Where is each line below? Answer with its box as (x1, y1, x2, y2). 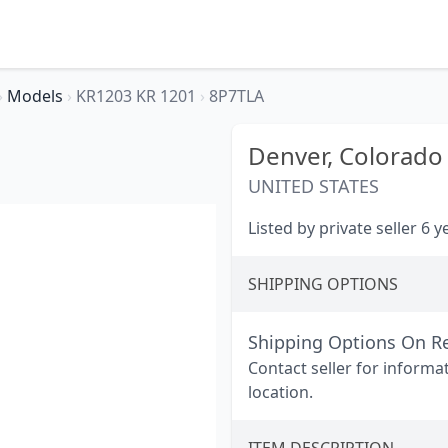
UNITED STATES (248, 174, 379, 198)
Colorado (339, 139, 443, 172)
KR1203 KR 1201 (76, 85, 200, 107)
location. (248, 381, 313, 403)
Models (7, 85, 67, 107)
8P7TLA (209, 85, 264, 107)
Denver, (248, 139, 339, 172)
